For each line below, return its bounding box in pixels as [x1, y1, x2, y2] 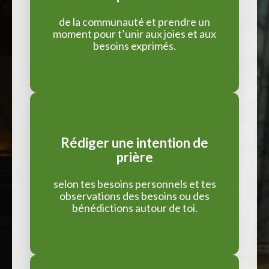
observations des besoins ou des [59, 189, 210, 202]
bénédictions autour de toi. [71, 201, 198, 214]
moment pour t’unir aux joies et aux [53, 26, 216, 40]
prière [116, 148, 153, 165]
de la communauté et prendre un [59, 14, 210, 28]
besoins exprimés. [93, 38, 176, 52]
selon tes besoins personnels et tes [53, 177, 216, 190]
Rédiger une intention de [61, 134, 208, 151]
